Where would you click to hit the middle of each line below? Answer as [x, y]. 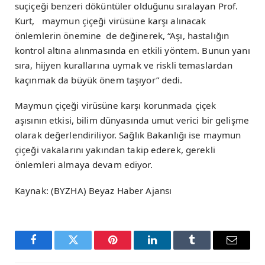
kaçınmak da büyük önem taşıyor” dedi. [99, 80]
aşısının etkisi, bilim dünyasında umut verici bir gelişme [132, 120]
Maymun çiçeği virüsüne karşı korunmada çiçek [116, 106]
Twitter [88, 249]
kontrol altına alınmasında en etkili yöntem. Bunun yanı [132, 51]
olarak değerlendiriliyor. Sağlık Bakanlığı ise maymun [128, 135]
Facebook [53, 249]
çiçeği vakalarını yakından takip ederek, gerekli [115, 150]
